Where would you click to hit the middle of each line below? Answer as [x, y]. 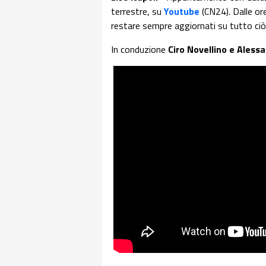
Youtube [182, 11]
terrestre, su [137, 11]
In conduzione [140, 49]
